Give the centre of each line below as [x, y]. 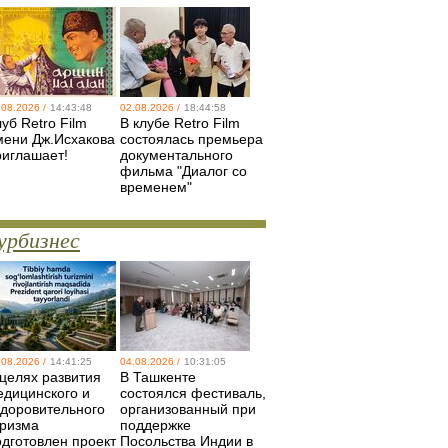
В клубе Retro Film [180, 123]
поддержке [155, 425]
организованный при [188, 409]
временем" [156, 187]
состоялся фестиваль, [193, 393]
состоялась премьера [191, 139]
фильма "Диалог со [183, 171]
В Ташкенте [158, 377]
